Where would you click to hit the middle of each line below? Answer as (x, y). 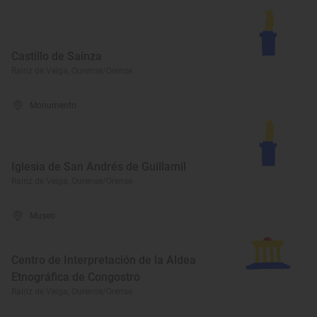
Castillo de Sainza (57, 56)
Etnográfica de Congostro (76, 277)
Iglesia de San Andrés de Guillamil (99, 167)
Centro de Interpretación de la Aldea (104, 260)
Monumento (53, 105)
